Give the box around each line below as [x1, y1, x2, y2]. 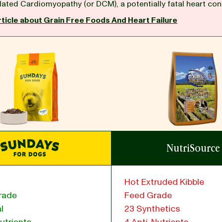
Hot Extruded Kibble [124, 176, 204, 188]
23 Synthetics [124, 203, 180, 215]
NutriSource [166, 141, 220, 155]
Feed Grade [124, 189, 172, 202]
